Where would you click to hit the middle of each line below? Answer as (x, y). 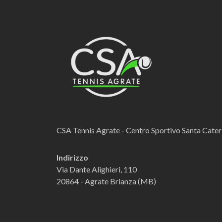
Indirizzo (72, 158)
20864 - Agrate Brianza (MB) (106, 181)
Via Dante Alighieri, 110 (97, 169)
